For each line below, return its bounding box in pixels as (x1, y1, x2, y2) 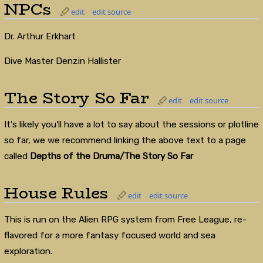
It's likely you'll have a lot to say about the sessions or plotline (4, 119, 259, 130)
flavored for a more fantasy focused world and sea (4, 230, 215, 241)
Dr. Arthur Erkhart (4, 31, 76, 42)
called (4, 151, 30, 162)
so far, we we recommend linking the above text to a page (4, 135, 246, 146)
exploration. (4, 246, 52, 257)
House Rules (4, 180, 109, 206)
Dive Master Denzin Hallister (4, 55, 121, 66)
